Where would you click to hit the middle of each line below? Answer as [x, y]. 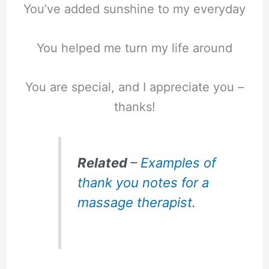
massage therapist [134, 202]
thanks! [134, 107]
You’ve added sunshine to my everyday [134, 9]
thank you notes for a [143, 182]
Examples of [178, 162]
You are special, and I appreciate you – [134, 87]
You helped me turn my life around [134, 48]
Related [104, 162]
